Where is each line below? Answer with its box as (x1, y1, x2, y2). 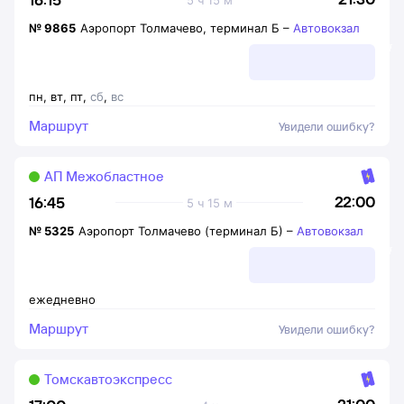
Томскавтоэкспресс (44, 371, 172, 388)
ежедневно (29, 292, 96, 307)
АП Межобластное (44, 168, 164, 185)
